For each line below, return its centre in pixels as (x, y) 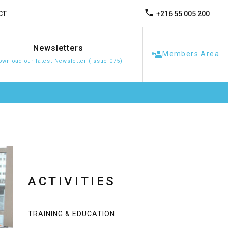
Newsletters (59, 48)
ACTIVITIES (72, 181)
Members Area (191, 54)
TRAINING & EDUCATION (72, 214)
